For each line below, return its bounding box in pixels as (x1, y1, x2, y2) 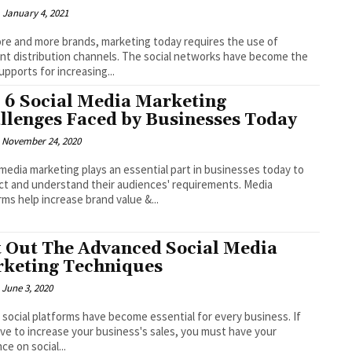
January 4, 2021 (2, 5, 69, 20)
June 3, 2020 (2, 281, 53, 295)
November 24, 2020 (2, 134, 82, 148)
